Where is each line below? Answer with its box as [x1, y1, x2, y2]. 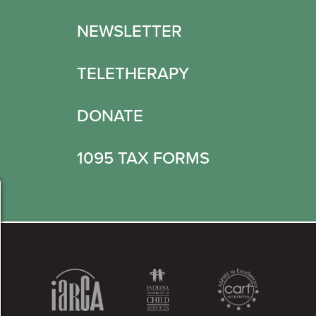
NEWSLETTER [76, 21, 182, 42]
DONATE [76, 106, 143, 126]
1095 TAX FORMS [76, 148, 209, 169]
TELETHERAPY [76, 63, 189, 84]
